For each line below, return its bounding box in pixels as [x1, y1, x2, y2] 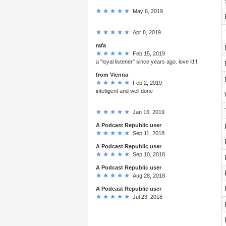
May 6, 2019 [130, 8, 163, 14]
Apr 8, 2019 [130, 29, 161, 35]
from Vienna [96, 71, 128, 78]
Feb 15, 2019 [130, 50, 165, 56]
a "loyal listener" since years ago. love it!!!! [96, 58, 199, 65]
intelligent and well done [96, 87, 153, 94]
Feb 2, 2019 [130, 79, 162, 86]
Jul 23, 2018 [130, 193, 162, 200]
